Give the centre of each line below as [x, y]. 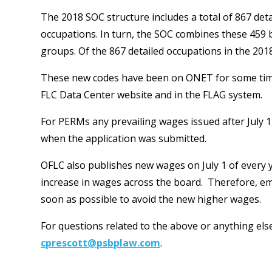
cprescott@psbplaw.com [101, 243]
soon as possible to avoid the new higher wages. [151, 199]
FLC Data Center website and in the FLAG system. [152, 95]
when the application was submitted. [124, 138]
